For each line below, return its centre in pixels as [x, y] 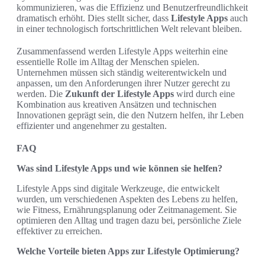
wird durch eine [204, 93]
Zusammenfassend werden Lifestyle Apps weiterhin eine [122, 51]
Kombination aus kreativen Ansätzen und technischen [117, 104]
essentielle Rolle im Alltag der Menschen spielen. [108, 62]
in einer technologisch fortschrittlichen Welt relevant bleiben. [129, 28]
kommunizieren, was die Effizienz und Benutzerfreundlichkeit [132, 7]
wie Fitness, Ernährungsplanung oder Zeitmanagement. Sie [127, 209]
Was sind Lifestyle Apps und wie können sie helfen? [119, 168]
